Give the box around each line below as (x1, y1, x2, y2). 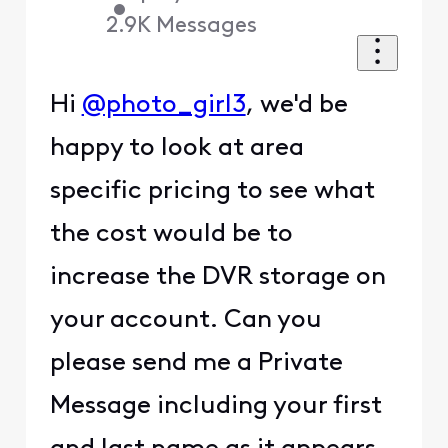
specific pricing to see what (49, 178, 375, 204)
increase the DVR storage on (49, 264, 386, 290)
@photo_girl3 (81, 92, 246, 118)
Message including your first (49, 393, 382, 419)
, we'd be (245, 92, 348, 118)
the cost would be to (49, 221, 293, 247)
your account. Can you (49, 307, 322, 333)
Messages (156, 14, 258, 38)
